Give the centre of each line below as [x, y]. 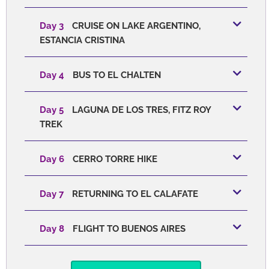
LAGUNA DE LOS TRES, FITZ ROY [141, 110]
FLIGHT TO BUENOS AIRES [128, 228]
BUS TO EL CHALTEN [116, 75]
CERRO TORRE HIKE [114, 159]
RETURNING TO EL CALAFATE [134, 194]
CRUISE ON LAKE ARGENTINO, [135, 26]
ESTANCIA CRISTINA [82, 40]
